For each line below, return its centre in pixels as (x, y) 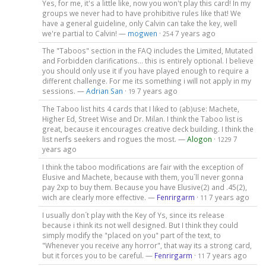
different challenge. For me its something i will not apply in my (146, 81)
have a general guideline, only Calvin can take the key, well (139, 23)
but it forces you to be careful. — (98, 256)
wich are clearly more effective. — (99, 197)
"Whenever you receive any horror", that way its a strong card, (147, 246)
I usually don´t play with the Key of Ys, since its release (133, 215)
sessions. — (64, 91)
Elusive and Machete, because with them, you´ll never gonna (142, 177)
